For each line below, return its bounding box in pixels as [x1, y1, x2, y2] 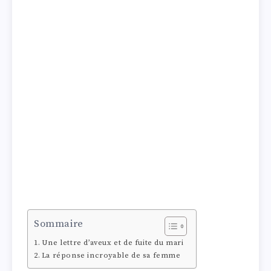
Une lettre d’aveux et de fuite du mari [41, 238, 184, 248]
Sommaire [34, 218, 83, 231]
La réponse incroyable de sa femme [41, 250, 181, 261]
